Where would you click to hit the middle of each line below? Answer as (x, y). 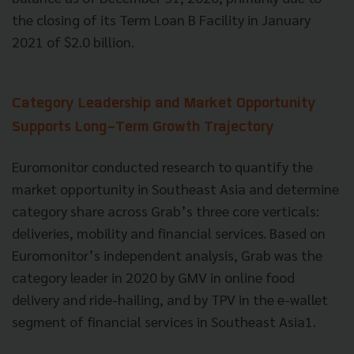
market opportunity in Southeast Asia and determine (175, 189)
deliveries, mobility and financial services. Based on (169, 233)
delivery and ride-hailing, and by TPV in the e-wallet (170, 299)
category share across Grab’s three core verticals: (166, 211)
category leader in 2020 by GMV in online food (153, 277)
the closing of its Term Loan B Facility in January (161, 20)
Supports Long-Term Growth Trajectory (143, 128)
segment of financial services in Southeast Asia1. (164, 322)
